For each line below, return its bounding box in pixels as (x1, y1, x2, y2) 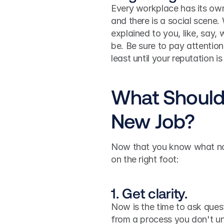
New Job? (111, 108, 195, 132)
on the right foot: (111, 154, 179, 164)
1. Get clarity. (111, 184, 187, 201)
